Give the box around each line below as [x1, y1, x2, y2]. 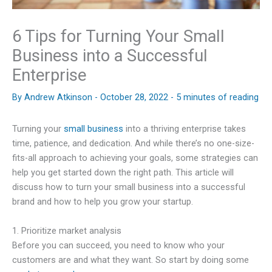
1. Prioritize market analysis [12, 225, 121, 236]
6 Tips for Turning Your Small [12, 27, 225, 47]
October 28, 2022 [100, 92, 171, 103]
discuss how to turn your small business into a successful [12, 182, 245, 193]
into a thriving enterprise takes [123, 123, 246, 135]
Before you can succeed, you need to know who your [12, 239, 225, 251]
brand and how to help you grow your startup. [12, 196, 193, 208]
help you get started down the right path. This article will [12, 167, 234, 178]
